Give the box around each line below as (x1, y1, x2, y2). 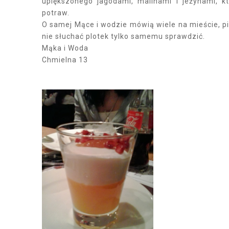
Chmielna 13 (42, 56, 88, 64)
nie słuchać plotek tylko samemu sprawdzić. (42, 32, 205, 40)
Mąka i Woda (42, 44, 88, 52)
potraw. (42, 9, 70, 17)
